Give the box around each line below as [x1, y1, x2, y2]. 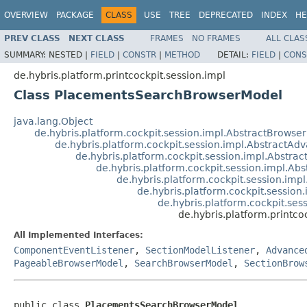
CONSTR [123, 49, 156, 60]
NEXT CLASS [69, 33, 125, 43]
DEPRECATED [199, 10, 253, 20]
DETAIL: [217, 49, 251, 60]
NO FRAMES [192, 33, 241, 43]
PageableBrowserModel [14, 257, 123, 269]
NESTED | [49, 49, 90, 60]
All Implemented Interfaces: [14, 230, 143, 240]
